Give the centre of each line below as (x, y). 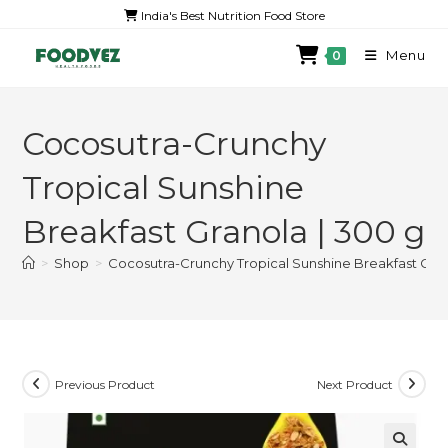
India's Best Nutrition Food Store (231, 15)
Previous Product (105, 384)
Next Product (354, 384)
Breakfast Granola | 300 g (224, 231)
